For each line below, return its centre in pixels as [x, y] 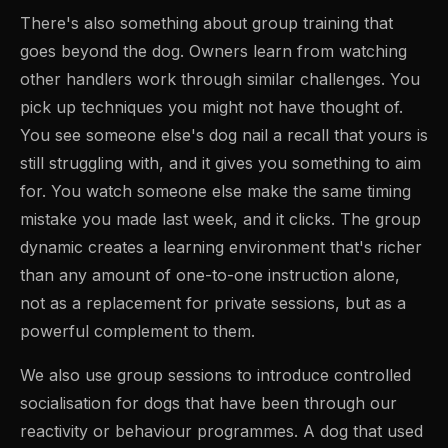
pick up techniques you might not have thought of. [211, 106]
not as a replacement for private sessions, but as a [213, 302]
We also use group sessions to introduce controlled [215, 374]
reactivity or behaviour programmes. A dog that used [221, 430]
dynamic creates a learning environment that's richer [221, 246]
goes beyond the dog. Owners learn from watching [213, 50]
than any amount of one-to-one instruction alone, [210, 274]
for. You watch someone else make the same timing [215, 190]
